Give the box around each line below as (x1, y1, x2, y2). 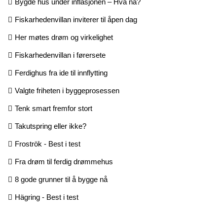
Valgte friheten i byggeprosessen (15, 86, 119, 95)
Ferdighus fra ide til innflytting (15, 69, 108, 77)
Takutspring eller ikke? (15, 122, 86, 131)
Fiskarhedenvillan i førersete (15, 51, 106, 60)
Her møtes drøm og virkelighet (15, 33, 113, 42)
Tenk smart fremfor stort (15, 104, 92, 113)
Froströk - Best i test (15, 140, 80, 148)
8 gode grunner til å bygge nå (15, 175, 108, 184)
